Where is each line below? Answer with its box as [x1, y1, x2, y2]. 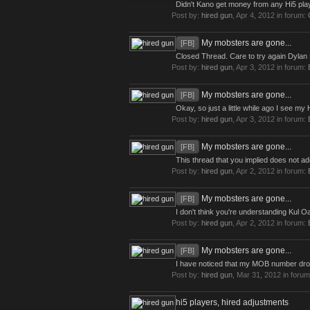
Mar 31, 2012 [237, 271, 281, 279]
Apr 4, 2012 [236, 11, 275, 19]
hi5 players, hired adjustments [176, 298, 289, 307]
